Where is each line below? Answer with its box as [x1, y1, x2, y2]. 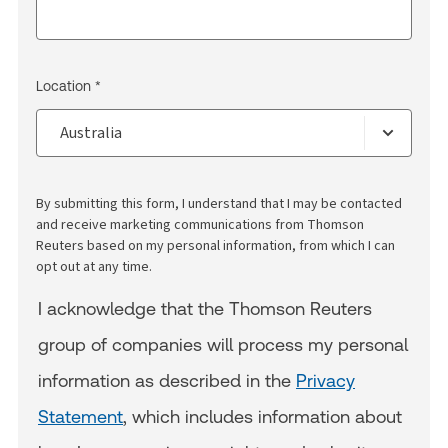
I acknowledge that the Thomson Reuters [38, 298, 372, 319]
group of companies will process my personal [38, 334, 408, 355]
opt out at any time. [36, 257, 152, 276]
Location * [36, 78, 101, 94]
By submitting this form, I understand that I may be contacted [36, 194, 402, 213]
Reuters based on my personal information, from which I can [36, 236, 395, 255]
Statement [38, 406, 123, 427]
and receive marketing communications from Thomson [36, 215, 364, 234]
